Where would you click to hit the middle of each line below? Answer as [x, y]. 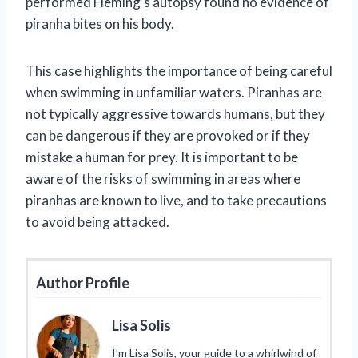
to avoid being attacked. [97, 221]
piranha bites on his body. [100, 23]
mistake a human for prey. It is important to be [162, 157]
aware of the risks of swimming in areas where [163, 178]
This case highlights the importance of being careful [179, 70]
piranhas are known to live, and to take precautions [176, 200]
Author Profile [83, 282]
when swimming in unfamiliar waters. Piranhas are [174, 92]
